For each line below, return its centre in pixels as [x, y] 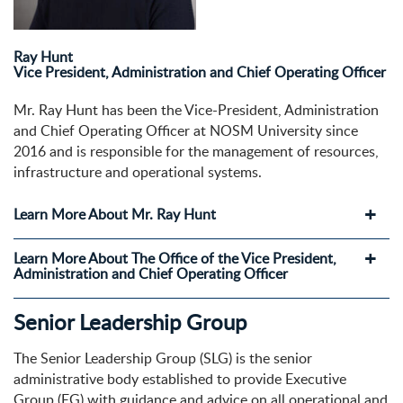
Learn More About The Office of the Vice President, [175, 259]
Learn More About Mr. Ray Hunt [115, 215]
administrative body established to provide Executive [180, 379]
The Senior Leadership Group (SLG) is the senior [163, 358]
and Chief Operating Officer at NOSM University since [186, 131]
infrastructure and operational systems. [138, 172]
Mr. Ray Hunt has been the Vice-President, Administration [196, 110]
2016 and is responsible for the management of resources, [196, 152]
